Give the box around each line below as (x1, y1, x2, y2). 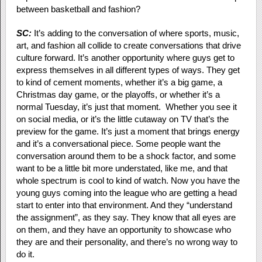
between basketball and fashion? (16, 4, 140, 15)
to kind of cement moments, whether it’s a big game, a (16, 77, 222, 88)
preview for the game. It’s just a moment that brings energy (16, 126, 240, 137)
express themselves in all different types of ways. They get (16, 65, 240, 75)
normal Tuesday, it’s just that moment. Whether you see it (16, 102, 237, 112)
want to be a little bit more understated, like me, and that (16, 163, 227, 174)
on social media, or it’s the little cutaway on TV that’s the (16, 114, 229, 125)
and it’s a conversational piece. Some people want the (16, 139, 220, 149)
